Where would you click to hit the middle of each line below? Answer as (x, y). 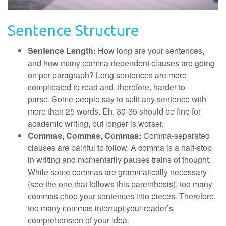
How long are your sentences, (151, 51)
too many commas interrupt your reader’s (100, 208)
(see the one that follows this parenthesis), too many (120, 184)
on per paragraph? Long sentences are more (107, 75)
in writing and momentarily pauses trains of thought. (119, 160)
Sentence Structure (73, 30)
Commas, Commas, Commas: (86, 135)
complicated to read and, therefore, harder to (106, 87)
